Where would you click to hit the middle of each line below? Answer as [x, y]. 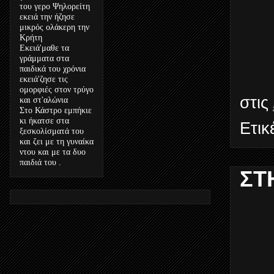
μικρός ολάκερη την [54, 28]
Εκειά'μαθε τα [44, 48]
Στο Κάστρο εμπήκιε [56, 111]
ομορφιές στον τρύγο [57, 90]
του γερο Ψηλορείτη [55, 7]
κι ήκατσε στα [44, 121]
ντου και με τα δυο [53, 152]
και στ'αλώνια [44, 100]
